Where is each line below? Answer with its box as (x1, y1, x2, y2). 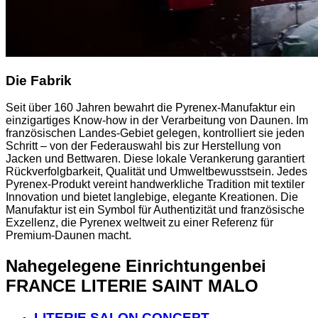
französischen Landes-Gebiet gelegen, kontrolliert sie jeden (6, 127, 305, 140)
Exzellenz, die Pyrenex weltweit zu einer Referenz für (6, 216, 273, 229)
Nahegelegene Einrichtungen (6, 256, 241, 276)
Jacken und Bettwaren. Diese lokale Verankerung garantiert (6, 153, 305, 165)
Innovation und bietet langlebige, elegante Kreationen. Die (6, 191, 298, 204)
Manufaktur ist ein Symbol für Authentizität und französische (6, 204, 305, 216)
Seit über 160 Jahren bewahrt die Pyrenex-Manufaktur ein (6, 102, 295, 114)
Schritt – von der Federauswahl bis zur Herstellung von (6, 140, 281, 153)
